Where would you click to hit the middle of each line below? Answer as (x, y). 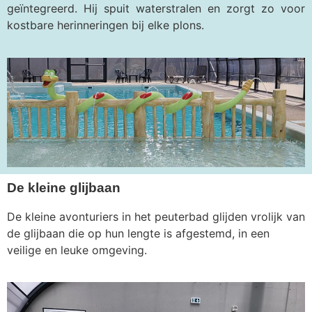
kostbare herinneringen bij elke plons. (106, 25)
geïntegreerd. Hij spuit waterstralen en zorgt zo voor (156, 9)
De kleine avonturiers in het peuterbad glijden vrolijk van (156, 216)
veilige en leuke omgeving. (77, 250)
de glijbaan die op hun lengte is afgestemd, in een (138, 233)
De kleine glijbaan (64, 187)
